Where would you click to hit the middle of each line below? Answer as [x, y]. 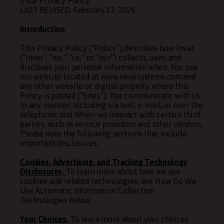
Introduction [43, 29]
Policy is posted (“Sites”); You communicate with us [110, 95]
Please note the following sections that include [103, 133]
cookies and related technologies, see [87, 181]
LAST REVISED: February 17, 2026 [78, 10]
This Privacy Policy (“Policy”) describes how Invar [107, 48]
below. [80, 200]
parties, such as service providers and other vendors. [111, 124]
